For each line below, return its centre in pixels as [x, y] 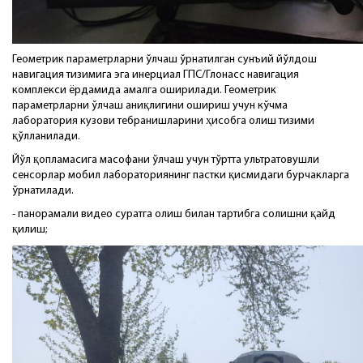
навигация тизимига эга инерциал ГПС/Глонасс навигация [156, 75]
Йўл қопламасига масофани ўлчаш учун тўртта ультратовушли [166, 160]
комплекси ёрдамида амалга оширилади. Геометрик [144, 90]
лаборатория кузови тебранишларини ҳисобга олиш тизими [163, 121]
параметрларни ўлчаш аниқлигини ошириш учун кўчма [150, 105]
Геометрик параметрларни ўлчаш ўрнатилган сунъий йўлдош [164, 59]
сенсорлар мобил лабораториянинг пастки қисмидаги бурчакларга [181, 175]
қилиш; [30, 229]
